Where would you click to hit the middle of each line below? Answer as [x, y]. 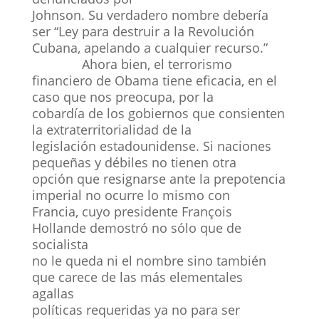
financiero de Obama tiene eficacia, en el [154, 80]
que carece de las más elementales [137, 277]
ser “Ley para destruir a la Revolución [143, 31]
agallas [53, 293]
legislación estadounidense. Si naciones [151, 146]
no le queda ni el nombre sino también [149, 260]
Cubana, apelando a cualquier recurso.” [150, 47]
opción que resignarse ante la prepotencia [158, 178]
